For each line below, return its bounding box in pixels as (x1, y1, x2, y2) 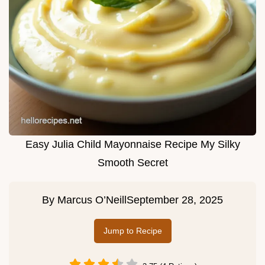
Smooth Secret (97, 157, 168, 169)
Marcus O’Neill (57, 194, 127, 206)
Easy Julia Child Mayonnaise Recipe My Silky (25, 138, 240, 151)
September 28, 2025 (127, 194, 223, 206)
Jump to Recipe (103, 226, 162, 236)
